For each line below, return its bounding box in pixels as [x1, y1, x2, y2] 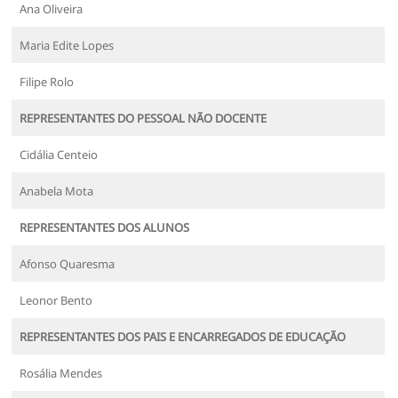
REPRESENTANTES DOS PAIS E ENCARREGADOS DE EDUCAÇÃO [20, 328, 346, 345]
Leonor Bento [20, 291, 93, 308]
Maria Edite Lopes [20, 36, 115, 53]
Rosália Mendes [20, 364, 103, 381]
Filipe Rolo [20, 73, 75, 90]
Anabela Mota [20, 182, 94, 199]
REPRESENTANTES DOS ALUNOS [20, 219, 190, 235]
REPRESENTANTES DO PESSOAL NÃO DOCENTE [20, 109, 267, 126]
